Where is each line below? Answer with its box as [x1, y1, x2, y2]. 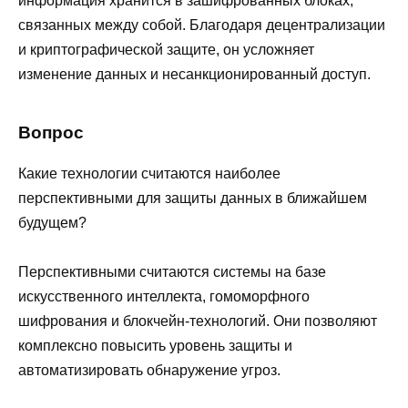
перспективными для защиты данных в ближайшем [18, 189, 367, 206]
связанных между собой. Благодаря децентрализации [18, 17, 385, 34]
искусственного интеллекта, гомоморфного [18, 288, 310, 304]
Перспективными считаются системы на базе [18, 263, 326, 280]
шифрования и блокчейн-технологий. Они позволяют [18, 312, 377, 329]
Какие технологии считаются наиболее [18, 165, 280, 181]
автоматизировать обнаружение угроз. [18, 362, 280, 378]
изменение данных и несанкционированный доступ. [18, 66, 371, 83]
